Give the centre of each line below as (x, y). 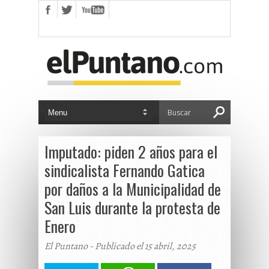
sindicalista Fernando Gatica (125, 170)
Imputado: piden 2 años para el (131, 152)
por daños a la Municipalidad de (133, 189)
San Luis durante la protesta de (132, 207)
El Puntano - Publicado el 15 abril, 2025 (120, 246)
